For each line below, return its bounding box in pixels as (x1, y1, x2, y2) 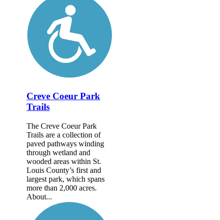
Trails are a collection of (27, 131, 101, 139)
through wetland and (27, 148, 90, 157)
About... (27, 192, 52, 201)
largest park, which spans (27, 175, 105, 184)
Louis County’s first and (27, 166, 101, 175)
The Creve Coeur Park (27, 122, 97, 131)
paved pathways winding (27, 139, 104, 148)
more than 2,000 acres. (27, 184, 99, 192)
